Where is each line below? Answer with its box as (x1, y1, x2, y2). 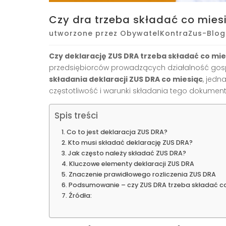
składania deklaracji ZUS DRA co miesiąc (49, 74, 203, 84)
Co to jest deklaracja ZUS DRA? (66, 127, 167, 136)
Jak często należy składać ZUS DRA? (68, 148, 186, 157)
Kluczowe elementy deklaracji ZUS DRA (69, 159, 194, 168)
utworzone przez (49, 28, 120, 38)
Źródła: (68, 191, 92, 200)
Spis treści (54, 109, 98, 122)
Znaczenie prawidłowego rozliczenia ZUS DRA (68, 169, 216, 179)
